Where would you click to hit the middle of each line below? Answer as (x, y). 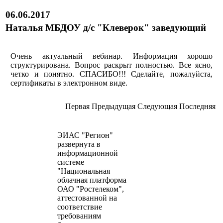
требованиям (79, 216)
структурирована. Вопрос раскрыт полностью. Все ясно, (111, 65)
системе (71, 162)
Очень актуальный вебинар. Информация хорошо (111, 56)
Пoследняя (197, 107)
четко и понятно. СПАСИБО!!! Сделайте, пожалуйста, (111, 74)
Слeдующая (157, 107)
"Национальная (84, 171)
